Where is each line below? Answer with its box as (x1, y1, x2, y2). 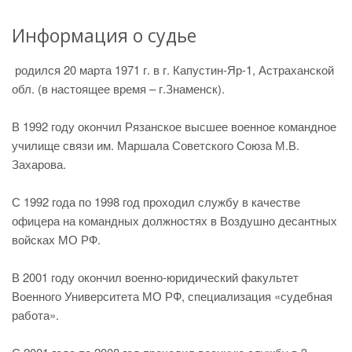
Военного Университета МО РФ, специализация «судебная (12, 288, 332, 304)
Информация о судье (12, 23, 196, 48)
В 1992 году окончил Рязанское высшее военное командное (12, 118, 336, 134)
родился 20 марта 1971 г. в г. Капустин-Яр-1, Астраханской (12, 61, 334, 78)
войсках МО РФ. (12, 231, 101, 247)
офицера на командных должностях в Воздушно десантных (12, 212, 337, 229)
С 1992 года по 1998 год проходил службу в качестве (12, 193, 300, 210)
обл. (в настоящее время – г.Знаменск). (12, 80, 225, 97)
